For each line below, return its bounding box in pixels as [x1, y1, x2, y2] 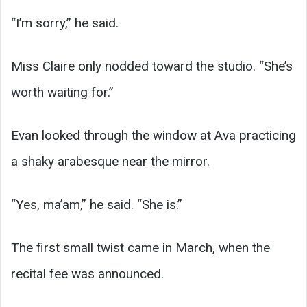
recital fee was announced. [11, 266, 164, 282]
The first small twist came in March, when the [11, 240, 270, 256]
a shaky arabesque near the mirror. [11, 153, 210, 170]
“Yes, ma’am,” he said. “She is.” [11, 197, 182, 213]
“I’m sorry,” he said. [11, 15, 119, 32]
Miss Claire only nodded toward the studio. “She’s [11, 58, 293, 75]
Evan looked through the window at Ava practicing [11, 127, 296, 144]
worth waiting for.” [11, 84, 114, 101]
